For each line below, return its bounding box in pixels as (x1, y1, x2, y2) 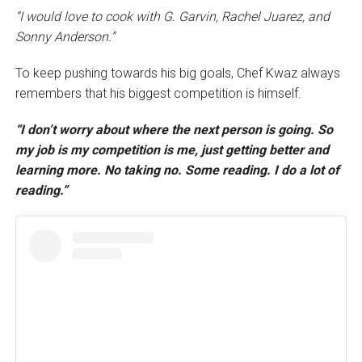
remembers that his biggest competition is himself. (15, 86, 305, 102)
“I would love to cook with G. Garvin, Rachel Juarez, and (15, 9, 330, 25)
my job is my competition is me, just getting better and (15, 142, 329, 158)
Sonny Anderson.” (15, 29, 115, 45)
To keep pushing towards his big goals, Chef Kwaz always (15, 65, 340, 82)
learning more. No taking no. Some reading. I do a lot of (15, 162, 339, 179)
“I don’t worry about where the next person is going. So (15, 122, 333, 138)
